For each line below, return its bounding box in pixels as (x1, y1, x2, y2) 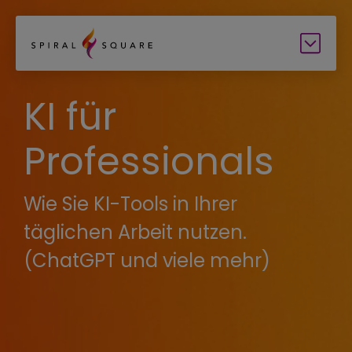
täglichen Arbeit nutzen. (24, 219, 247, 245)
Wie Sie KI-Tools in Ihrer (24, 191, 237, 217)
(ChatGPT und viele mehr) (24, 247, 270, 273)
